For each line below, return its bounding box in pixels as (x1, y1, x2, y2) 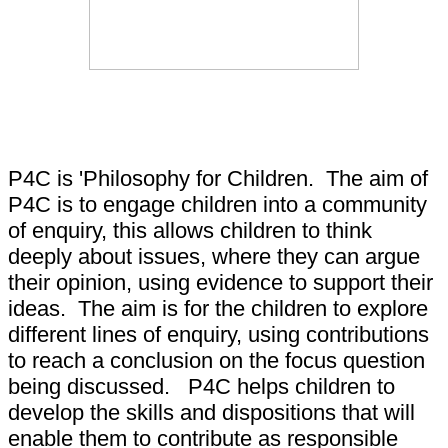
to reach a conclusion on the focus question (8, 347, 425, 373)
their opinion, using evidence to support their (8, 269, 433, 295)
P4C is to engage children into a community (8, 191, 427, 217)
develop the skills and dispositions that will (8, 399, 415, 425)
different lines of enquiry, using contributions (8, 321, 429, 347)
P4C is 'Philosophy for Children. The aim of (8, 165, 428, 191)
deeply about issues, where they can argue (8, 243, 420, 269)
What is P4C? (8, 123, 138, 149)
